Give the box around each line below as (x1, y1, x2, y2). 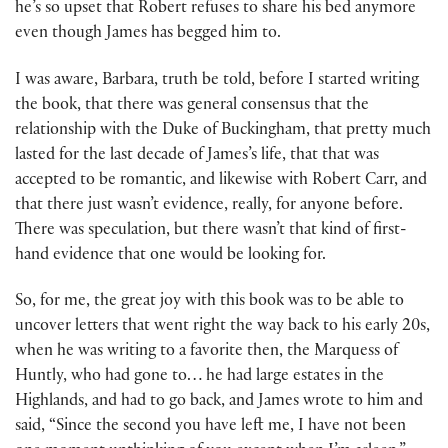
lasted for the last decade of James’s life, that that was (15, 147, 379, 165)
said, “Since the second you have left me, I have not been (15, 418, 406, 436)
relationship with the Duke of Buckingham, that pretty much (15, 122, 431, 140)
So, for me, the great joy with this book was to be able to (15, 293, 404, 311)
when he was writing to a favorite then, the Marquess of (15, 343, 398, 361)
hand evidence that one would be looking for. (15, 247, 326, 265)
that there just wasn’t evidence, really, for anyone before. (15, 197, 403, 215)
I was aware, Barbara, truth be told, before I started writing (15, 72, 419, 90)
